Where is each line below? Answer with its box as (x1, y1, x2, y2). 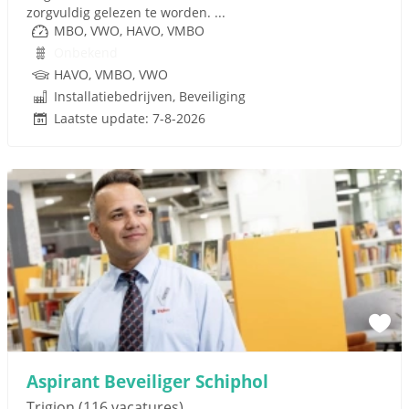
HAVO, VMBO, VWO (54, 66, 168, 83)
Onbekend (54, 44, 118, 61)
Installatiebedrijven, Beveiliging (54, 88, 246, 105)
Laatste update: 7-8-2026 (54, 110, 205, 127)
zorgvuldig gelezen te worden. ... (26, 4, 225, 21)
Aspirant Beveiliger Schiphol (26, 369, 268, 393)
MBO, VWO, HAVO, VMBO (54, 22, 204, 39)
